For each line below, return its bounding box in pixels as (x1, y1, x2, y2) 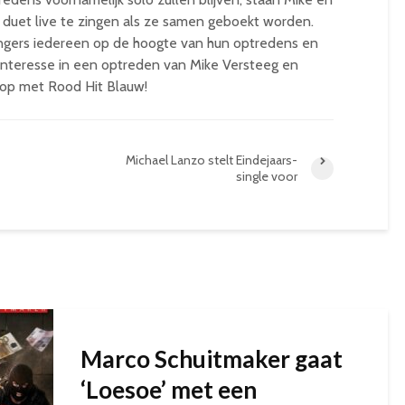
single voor (236, 168, 297, 184)
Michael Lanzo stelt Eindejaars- (126, 152, 297, 168)
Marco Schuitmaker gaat (80, 344, 343, 373)
